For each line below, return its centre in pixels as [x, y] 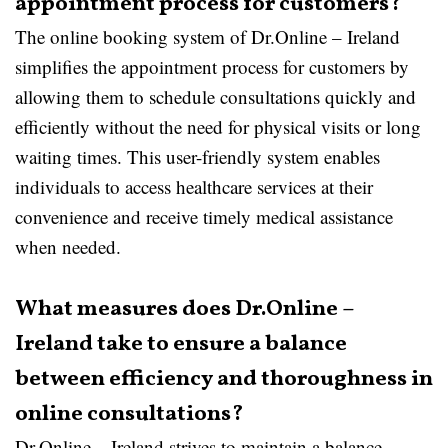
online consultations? [129, 414]
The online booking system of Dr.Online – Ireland [207, 36]
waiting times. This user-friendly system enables [197, 156]
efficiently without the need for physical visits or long [218, 126]
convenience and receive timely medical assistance [204, 216]
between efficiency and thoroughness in [224, 379]
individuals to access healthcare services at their [194, 186]
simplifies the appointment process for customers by [212, 66]
